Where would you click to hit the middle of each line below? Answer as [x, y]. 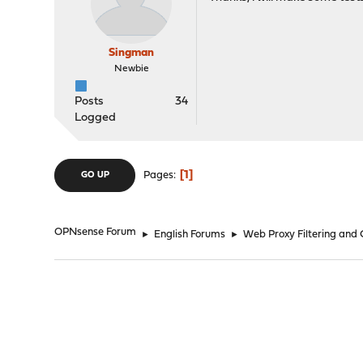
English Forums [190, 235]
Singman [132, 53]
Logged [96, 118]
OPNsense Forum [96, 232]
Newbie [131, 69]
